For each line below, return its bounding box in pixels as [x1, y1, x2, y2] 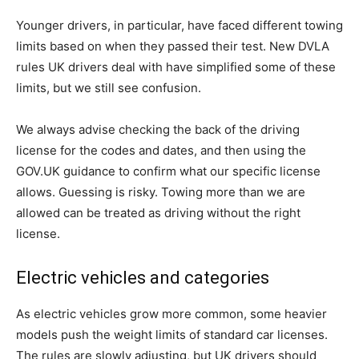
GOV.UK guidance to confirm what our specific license [16, 163, 321, 179]
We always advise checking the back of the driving [16, 122, 300, 137]
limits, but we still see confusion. [16, 80, 201, 95]
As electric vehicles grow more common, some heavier [16, 306, 327, 321]
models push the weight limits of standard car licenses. [16, 327, 328, 342]
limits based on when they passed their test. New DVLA [16, 38, 329, 54]
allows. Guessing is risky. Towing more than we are [16, 184, 305, 200]
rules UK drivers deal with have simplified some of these [16, 59, 336, 75]
